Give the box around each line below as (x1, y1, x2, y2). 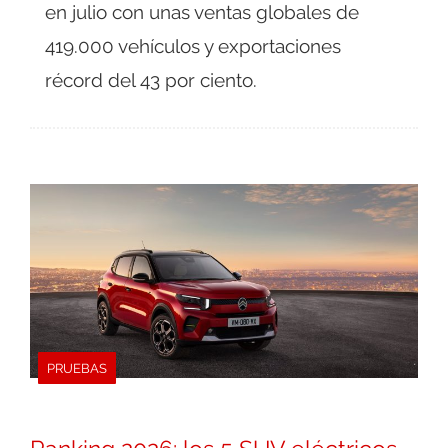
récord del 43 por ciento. (45, 69, 257, 92)
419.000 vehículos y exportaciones (45, 35, 341, 58)
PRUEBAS (47, 360, 107, 377)
